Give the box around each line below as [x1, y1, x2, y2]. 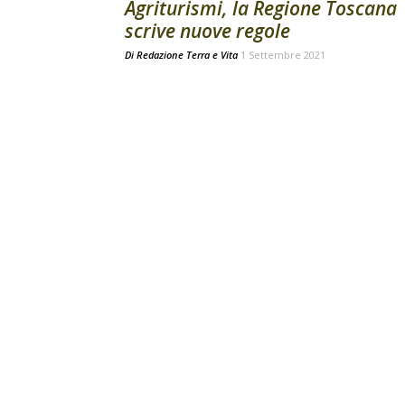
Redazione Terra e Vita [137, 48, 238, 61]
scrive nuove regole [125, 18, 290, 43]
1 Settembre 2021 [240, 48, 325, 61]
